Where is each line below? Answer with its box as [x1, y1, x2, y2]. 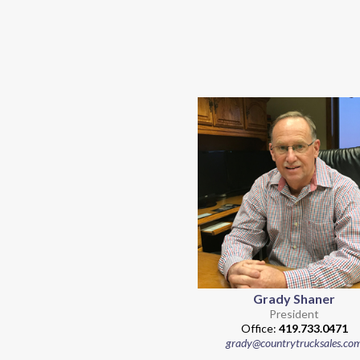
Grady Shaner [253, 290, 336, 306]
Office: [240, 321, 279, 335]
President [269, 306, 320, 321]
